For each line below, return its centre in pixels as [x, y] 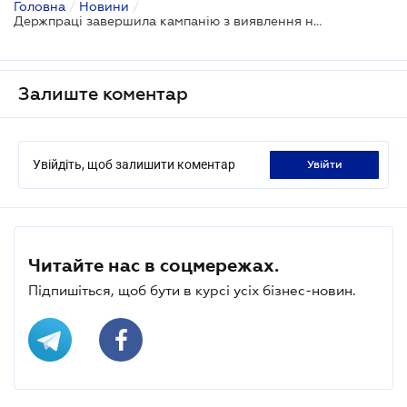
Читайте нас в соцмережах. [154, 265]
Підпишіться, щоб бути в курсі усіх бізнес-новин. [192, 290]
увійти [328, 164]
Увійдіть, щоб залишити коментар [134, 164]
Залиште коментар [103, 93]
